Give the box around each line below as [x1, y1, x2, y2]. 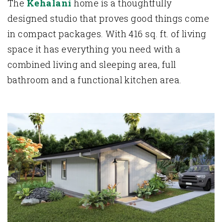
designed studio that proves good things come [7, 12, 210, 24]
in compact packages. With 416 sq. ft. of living [7, 27, 207, 40]
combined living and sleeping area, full [7, 58, 176, 70]
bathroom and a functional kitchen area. [7, 73, 182, 86]
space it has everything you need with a [7, 43, 181, 55]
